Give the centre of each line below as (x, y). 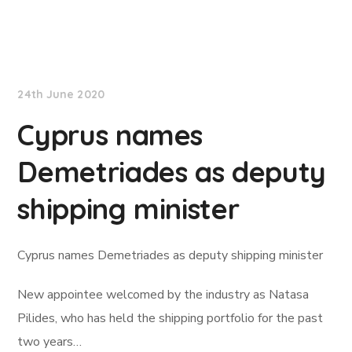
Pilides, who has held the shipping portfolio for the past (170, 318)
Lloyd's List (68, 46)
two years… (50, 342)
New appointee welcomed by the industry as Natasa (163, 295)
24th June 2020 (61, 94)
